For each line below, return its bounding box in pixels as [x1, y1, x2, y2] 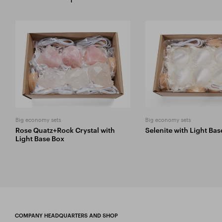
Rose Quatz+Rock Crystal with [15, 125, 115, 134]
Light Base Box [15, 134, 64, 143]
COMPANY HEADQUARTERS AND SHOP [15, 212, 118, 219]
